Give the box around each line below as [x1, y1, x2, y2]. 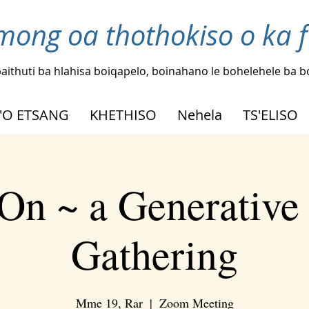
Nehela [177, 105, 222, 124]
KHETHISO [90, 105, 157, 124]
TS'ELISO [243, 105, 298, 124]
